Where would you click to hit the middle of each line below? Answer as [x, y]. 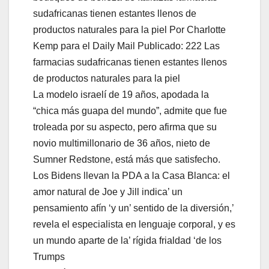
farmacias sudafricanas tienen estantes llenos [130, 62]
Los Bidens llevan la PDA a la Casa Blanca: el [131, 176]
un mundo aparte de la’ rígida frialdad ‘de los [127, 241]
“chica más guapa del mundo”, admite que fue [130, 111]
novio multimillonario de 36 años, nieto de [122, 144]
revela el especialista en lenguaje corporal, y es [134, 225]
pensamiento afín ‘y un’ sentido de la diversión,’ [133, 208]
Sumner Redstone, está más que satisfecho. [127, 160]
